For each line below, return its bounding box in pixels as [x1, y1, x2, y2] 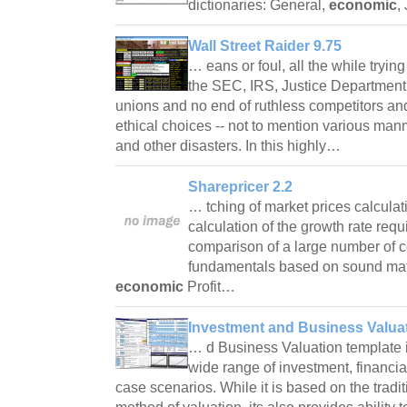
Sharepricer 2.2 [188, 178, 293, 194]
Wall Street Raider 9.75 [188, 37, 342, 54]
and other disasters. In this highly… [115, 137, 344, 154]
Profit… [184, 278, 239, 294]
